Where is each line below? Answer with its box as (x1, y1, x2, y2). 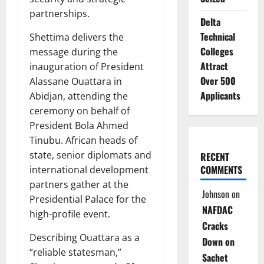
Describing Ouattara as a (29, 231, 140, 245)
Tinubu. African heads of (29, 134, 137, 147)
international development (29, 163, 148, 177)
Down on (202, 235, 235, 249)
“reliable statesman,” (29, 246, 121, 259)
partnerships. (29, 7, 90, 21)
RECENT (200, 150, 229, 164)
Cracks (202, 219, 228, 233)
